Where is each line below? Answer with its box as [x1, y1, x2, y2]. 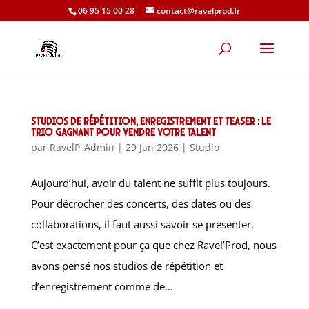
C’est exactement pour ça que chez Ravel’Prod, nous [30, 238, 277, 252]
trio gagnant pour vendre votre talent [30, 126, 216, 138]
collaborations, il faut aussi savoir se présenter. [30, 217, 254, 231]
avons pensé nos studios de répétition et [30, 259, 223, 272]
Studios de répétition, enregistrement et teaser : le [30, 114, 271, 127]
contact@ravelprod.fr [157, 5, 241, 17]
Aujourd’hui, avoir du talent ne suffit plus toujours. [30, 176, 270, 190]
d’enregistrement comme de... [30, 279, 173, 293]
